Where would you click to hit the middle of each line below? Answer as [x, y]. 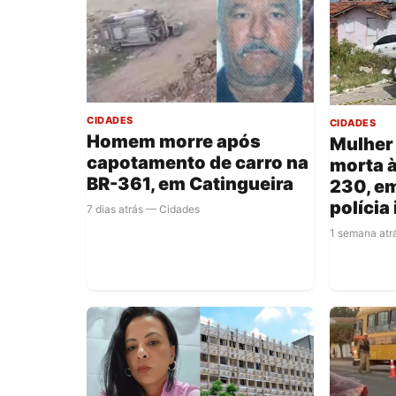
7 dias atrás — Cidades [143, 209]
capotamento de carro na [198, 163]
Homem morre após [174, 142]
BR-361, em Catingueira [190, 184]
